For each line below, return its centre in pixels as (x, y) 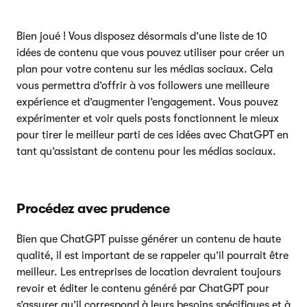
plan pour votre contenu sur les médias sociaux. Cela (145, 69)
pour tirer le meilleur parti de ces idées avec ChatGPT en (152, 135)
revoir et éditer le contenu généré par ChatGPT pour (143, 288)
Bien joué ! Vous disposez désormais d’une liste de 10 (142, 36)
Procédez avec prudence (93, 208)
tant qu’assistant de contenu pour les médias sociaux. (146, 151)
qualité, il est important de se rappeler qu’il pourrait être (152, 255)
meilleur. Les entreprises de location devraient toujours (149, 272)
